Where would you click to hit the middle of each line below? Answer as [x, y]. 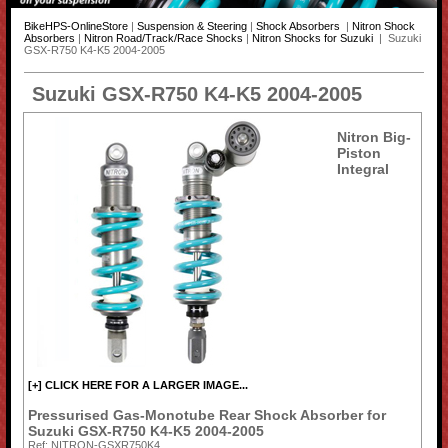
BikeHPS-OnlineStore [75, 26]
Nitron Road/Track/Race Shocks [163, 38]
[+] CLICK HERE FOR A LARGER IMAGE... [138, 385]
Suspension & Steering [191, 26]
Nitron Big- [373, 136]
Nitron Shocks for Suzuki [313, 38]
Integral [362, 168]
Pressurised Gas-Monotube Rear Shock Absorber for [207, 415]
